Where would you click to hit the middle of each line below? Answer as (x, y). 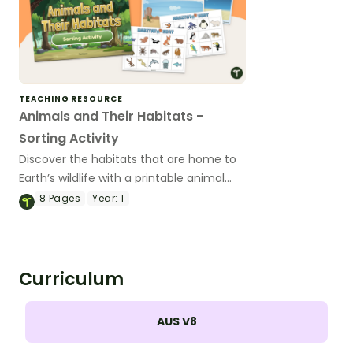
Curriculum (71, 279)
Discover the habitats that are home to (128, 159)
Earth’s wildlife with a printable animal (122, 178)
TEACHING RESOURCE (71, 98)
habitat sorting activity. (83, 197)
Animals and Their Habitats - (111, 116)
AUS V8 (176, 321)
